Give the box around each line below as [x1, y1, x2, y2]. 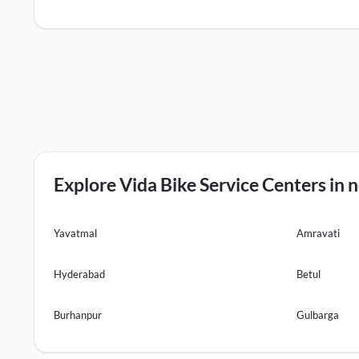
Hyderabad [54, 268, 105, 280]
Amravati [296, 227, 341, 240]
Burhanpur [54, 309, 102, 321]
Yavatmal [54, 227, 97, 240]
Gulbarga [296, 309, 340, 321]
